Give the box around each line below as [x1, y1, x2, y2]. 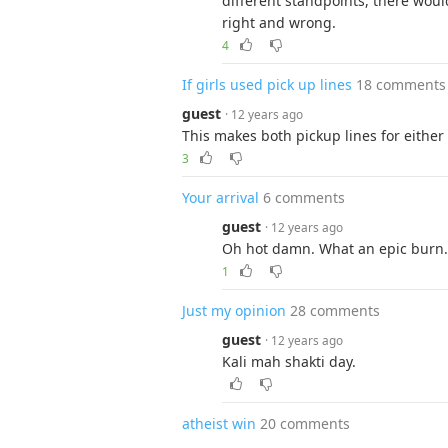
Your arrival [182, 188, 259, 207]
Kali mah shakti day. [222, 352, 356, 371]
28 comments [290, 301, 380, 320]
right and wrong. [222, 13, 336, 32]
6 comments [263, 188, 345, 207]
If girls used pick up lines [182, 75, 352, 94]
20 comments [260, 414, 350, 433]
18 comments [356, 75, 446, 94]
